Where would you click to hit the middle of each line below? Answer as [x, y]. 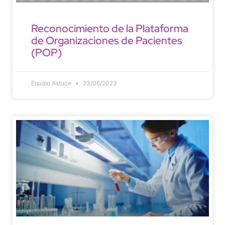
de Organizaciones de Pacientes [107, 40]
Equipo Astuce [52, 83]
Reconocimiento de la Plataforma [110, 28]
